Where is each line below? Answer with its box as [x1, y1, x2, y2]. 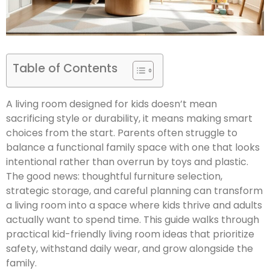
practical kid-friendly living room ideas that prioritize [6, 227, 254, 242]
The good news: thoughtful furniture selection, [6, 169, 222, 184]
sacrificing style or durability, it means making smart [6, 111, 253, 126]
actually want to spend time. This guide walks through [6, 213, 259, 227]
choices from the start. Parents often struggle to [6, 126, 237, 140]
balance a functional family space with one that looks [6, 140, 260, 155]
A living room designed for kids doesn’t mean [6, 97, 217, 111]
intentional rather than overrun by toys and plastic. [6, 155, 248, 169]
